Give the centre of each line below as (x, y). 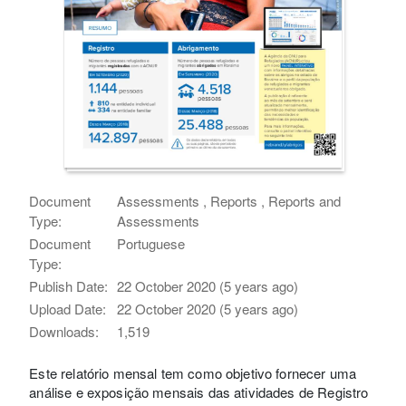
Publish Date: (69, 285)
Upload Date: (68, 308)
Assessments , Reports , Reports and (229, 200)
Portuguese (151, 243)
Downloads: (64, 331)
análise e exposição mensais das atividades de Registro (199, 391)
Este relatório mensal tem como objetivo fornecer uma (193, 372)
